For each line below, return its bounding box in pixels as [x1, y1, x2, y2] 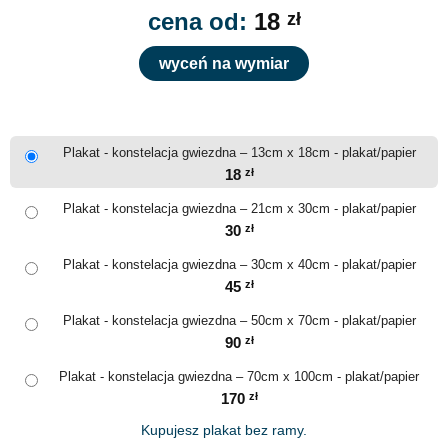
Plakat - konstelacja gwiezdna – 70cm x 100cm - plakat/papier [59, 368, 419, 384]
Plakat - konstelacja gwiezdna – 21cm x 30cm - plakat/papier [62, 200, 416, 216]
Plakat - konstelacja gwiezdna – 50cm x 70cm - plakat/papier [62, 312, 416, 328]
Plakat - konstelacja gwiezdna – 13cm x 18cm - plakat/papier [62, 144, 416, 160]
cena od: [147, 8, 254, 35]
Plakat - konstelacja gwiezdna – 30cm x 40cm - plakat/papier [62, 256, 416, 272]
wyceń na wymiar [159, 55, 289, 72]
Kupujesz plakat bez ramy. [141, 422, 307, 438]
